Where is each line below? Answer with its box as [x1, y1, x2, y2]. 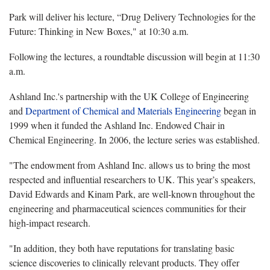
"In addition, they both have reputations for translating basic [9, 241, 234, 254]
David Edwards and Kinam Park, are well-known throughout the [9, 187, 255, 200]
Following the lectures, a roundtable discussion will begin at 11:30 [9, 49, 260, 63]
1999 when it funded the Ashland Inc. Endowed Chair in [9, 118, 225, 131]
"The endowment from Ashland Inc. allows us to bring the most [9, 158, 250, 171]
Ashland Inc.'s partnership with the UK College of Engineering [9, 89, 249, 102]
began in [221, 104, 256, 117]
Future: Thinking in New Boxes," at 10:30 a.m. [9, 24, 189, 37]
